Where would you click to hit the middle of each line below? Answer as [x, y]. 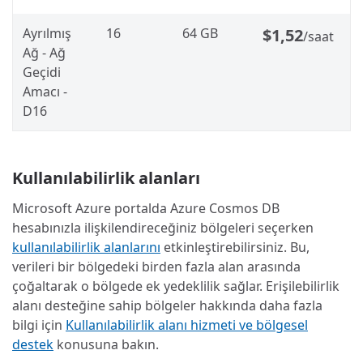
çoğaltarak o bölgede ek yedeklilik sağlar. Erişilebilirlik [176, 286]
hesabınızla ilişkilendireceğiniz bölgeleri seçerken [163, 227]
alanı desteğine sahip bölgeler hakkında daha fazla [167, 305]
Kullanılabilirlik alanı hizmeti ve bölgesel [187, 325]
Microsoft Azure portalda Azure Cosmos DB [146, 208]
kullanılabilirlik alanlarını [86, 247]
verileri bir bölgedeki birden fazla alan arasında [156, 266]
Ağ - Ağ [44, 53]
